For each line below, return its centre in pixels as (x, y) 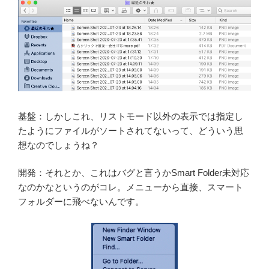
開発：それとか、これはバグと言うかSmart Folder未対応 (134, 173)
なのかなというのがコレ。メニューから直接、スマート (131, 187)
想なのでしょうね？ (59, 145)
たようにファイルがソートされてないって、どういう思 (131, 130)
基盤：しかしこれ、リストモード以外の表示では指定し (131, 116)
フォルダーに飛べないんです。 (81, 202)
